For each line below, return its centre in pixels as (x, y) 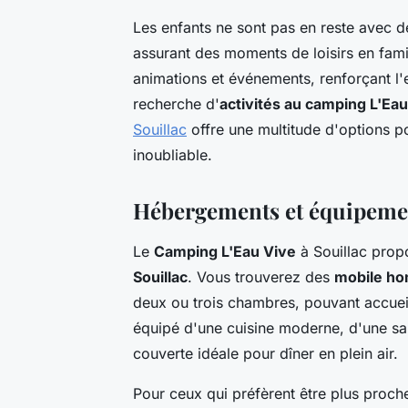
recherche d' (176, 104)
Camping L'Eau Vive (225, 252)
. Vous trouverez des (261, 277)
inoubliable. (173, 155)
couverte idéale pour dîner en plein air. (265, 354)
